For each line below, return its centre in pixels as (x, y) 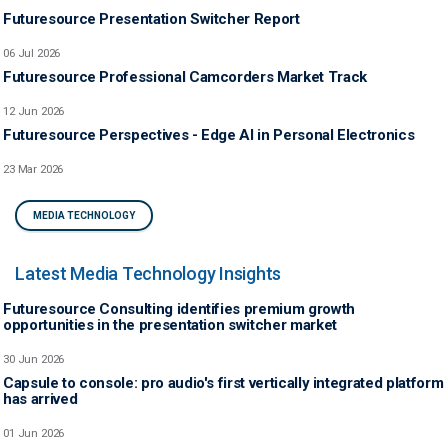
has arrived (40, 398)
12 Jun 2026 (34, 110)
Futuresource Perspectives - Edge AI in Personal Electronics (209, 134)
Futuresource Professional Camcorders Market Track (185, 76)
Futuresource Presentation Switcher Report (151, 18)
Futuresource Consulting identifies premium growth (179, 308)
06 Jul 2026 (32, 52)
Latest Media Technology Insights (148, 273)
